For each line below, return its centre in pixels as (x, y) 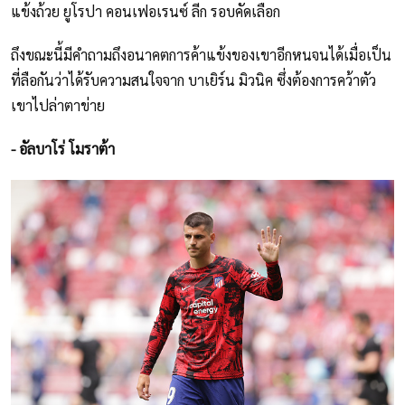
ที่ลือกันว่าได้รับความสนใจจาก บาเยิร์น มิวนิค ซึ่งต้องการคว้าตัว (193, 80)
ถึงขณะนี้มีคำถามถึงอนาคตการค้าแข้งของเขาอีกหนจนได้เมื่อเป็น (201, 55)
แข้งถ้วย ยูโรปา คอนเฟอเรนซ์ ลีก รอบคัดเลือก (146, 12)
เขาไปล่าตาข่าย (58, 106)
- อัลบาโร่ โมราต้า (63, 149)
